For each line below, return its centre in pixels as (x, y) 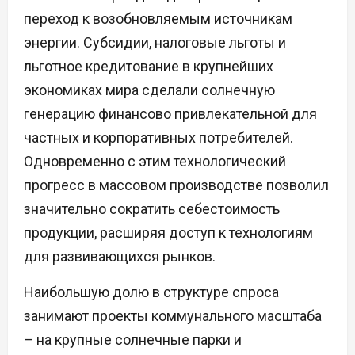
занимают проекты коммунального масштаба (173, 316)
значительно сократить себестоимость (152, 209)
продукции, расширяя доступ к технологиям (168, 233)
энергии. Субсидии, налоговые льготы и (155, 43)
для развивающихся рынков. (120, 257)
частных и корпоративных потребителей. (158, 138)
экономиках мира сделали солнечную (149, 90)
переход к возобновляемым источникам (158, 19)
